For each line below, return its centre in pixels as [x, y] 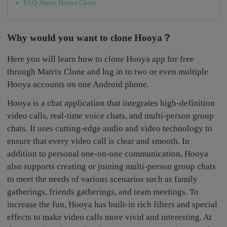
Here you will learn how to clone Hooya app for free [101, 59]
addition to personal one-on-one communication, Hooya [108, 154]
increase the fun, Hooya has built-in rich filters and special [112, 204]
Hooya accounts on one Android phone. [78, 84]
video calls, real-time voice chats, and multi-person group [111, 116]
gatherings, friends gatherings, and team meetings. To [103, 192]
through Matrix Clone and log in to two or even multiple [108, 71]
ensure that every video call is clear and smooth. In [99, 141]
